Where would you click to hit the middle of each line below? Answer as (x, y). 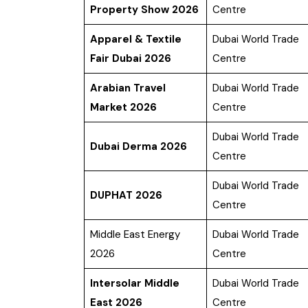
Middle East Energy (135, 235)
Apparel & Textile (135, 40)
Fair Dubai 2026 (130, 59)
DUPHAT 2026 (126, 196)
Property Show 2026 (144, 10)
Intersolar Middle (134, 284)
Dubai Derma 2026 (138, 147)
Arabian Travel (128, 88)
